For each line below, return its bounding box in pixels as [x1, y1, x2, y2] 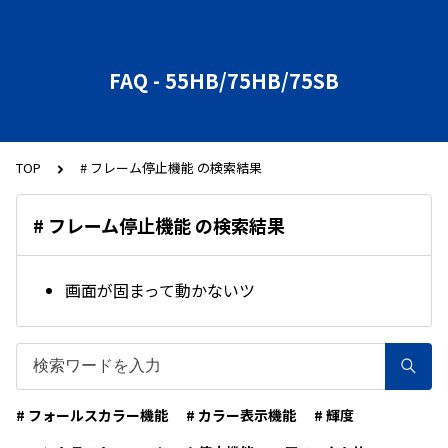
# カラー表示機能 [186, 404, 296, 425]
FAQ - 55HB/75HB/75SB [109, 66, 339, 95]
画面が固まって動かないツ [65, 278, 255, 303]
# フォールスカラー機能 [16, 404, 168, 425]
